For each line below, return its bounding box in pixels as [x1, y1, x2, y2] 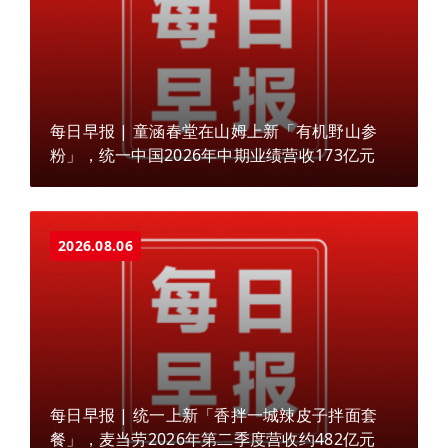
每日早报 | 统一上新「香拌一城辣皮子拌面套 [50, 404, 378, 427]
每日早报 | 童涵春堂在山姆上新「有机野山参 [50, 119, 378, 142]
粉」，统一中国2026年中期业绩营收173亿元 [50, 143, 376, 166]
